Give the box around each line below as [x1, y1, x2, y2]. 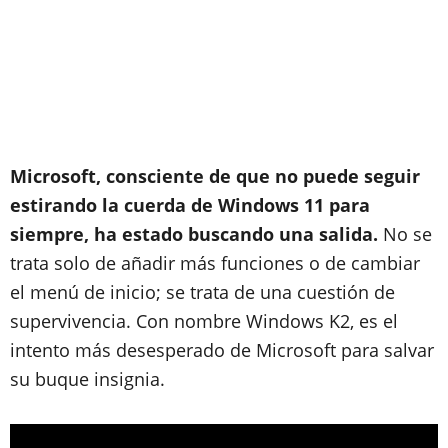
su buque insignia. [10, 367, 165, 391]
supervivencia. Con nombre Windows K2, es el [10, 309, 398, 333]
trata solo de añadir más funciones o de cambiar [10, 251, 420, 275]
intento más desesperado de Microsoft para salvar [10, 338, 434, 362]
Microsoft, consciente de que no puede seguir [10, 164, 420, 188]
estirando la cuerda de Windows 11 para [10, 193, 370, 217]
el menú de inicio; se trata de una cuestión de [10, 280, 395, 304]
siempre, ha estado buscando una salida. [10, 222, 378, 246]
